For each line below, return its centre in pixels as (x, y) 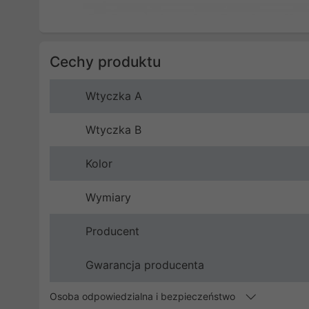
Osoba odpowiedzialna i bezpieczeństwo (144, 297)
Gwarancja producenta (145, 265)
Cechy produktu (105, 62)
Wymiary (108, 198)
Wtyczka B (113, 130)
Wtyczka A (114, 96)
